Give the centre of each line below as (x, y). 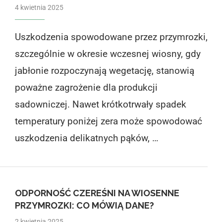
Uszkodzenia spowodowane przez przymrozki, (111, 37)
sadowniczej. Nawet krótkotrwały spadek (100, 104)
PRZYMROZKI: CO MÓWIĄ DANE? (84, 205)
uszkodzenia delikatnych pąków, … (86, 138)
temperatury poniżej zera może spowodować (108, 121)
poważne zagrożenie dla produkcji (86, 87)
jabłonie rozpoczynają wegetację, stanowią (104, 70)
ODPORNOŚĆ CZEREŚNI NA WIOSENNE (97, 193)
